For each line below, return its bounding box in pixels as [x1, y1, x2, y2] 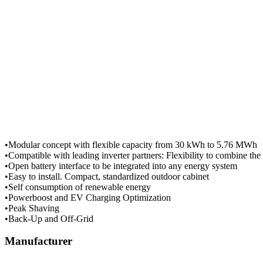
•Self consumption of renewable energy [5, 181, 151, 192]
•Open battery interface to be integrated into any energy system [5, 160, 237, 171]
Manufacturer [5, 235, 72, 248]
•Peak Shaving [5, 203, 59, 213]
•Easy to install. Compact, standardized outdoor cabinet [5, 171, 209, 181]
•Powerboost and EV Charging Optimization [5, 192, 171, 203]
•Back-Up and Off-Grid [5, 213, 93, 224]
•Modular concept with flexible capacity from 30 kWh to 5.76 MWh [5, 139, 257, 150]
